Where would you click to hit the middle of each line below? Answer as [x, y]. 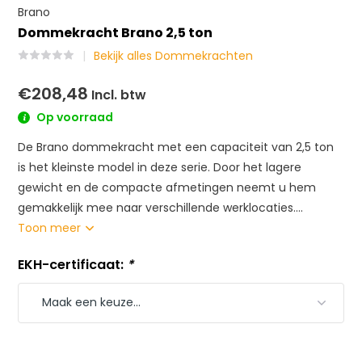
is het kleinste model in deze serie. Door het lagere [160, 167]
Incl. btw [118, 95]
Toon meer [51, 227]
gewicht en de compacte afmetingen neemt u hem [167, 187]
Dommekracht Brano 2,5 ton [116, 33]
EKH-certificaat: [73, 264]
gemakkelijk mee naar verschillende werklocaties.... [161, 207]
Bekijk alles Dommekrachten [174, 56]
